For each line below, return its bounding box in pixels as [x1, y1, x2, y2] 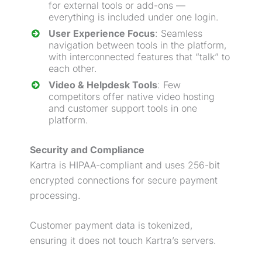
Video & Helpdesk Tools [49, 78, 157, 91]
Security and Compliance [30, 143, 144, 156]
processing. [30, 189, 81, 201]
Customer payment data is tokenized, [30, 219, 193, 232]
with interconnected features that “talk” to [49, 50, 230, 63]
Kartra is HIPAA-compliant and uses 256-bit [30, 158, 220, 171]
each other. [49, 62, 97, 74]
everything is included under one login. [49, 11, 219, 23]
